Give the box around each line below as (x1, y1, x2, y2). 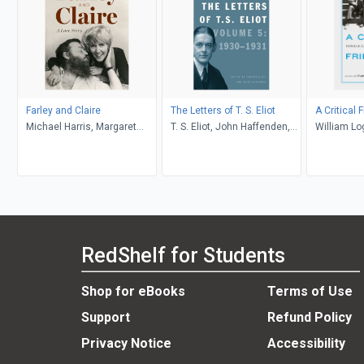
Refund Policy (266, 310, 352, 326)
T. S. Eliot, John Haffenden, (170, 120, 290, 132)
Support (81, 310, 130, 326)
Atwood (25, 136, 60, 149)
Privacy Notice (81, 336, 171, 352)
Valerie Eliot (170, 136, 224, 149)
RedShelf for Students (81, 244, 285, 268)
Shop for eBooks (81, 284, 185, 300)
